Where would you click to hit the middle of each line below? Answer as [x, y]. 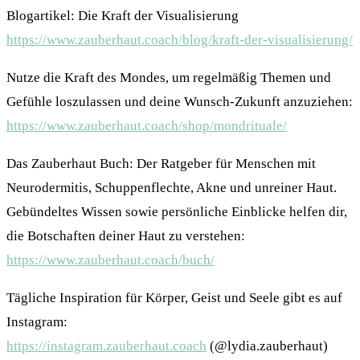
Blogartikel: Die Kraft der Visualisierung [123, 16]
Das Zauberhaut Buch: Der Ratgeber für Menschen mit [161, 164]
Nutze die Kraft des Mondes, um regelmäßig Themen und [169, 78]
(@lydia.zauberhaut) [267, 346]
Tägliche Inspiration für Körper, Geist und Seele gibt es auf [174, 298]
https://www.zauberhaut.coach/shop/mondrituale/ [147, 126]
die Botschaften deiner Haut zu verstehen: [126, 236]
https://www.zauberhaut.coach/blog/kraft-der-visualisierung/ [180, 40]
